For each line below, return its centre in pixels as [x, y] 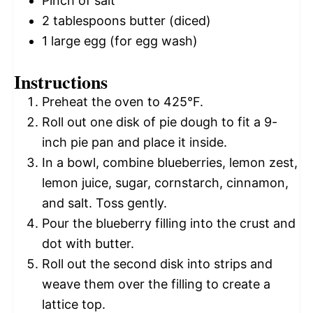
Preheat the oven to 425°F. [123, 102]
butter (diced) [168, 21]
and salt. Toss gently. [104, 203]
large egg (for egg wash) [123, 41]
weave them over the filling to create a [156, 284]
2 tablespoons [84, 21]
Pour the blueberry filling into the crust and [169, 224]
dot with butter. [88, 244]
